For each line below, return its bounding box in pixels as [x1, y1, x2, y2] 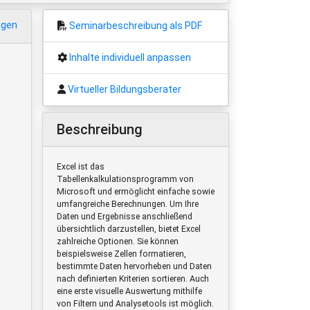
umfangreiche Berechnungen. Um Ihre [57, 199, 199, 209]
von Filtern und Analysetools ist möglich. [57, 298, 214, 309]
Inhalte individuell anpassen [69, 51, 191, 63]
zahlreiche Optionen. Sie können [57, 236, 179, 246]
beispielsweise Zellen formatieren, [57, 248, 186, 259]
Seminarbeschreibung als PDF [69, 19, 202, 31]
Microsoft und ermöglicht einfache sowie [57, 186, 215, 197]
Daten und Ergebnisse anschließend [57, 211, 192, 221]
